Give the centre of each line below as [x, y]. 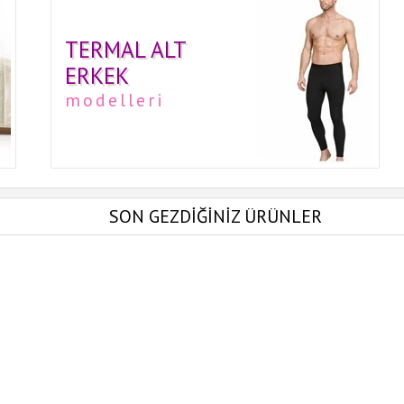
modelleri [115, 100]
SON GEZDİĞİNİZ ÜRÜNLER [216, 216]
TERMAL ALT [125, 50]
